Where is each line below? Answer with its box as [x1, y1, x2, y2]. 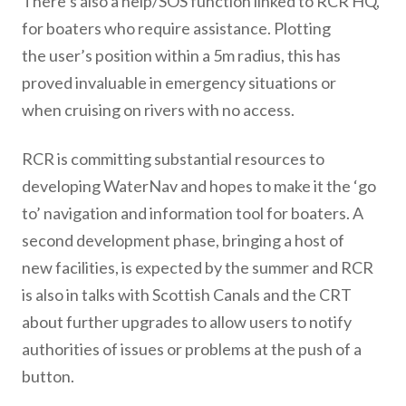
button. [22, 366, 74, 386]
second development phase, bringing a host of [22, 230, 344, 250]
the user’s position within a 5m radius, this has [22, 45, 341, 65]
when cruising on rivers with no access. [22, 100, 295, 120]
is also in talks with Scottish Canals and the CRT [22, 285, 352, 304]
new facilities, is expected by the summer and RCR [22, 257, 373, 277]
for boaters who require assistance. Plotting [22, 18, 331, 38]
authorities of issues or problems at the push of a [22, 339, 362, 359]
